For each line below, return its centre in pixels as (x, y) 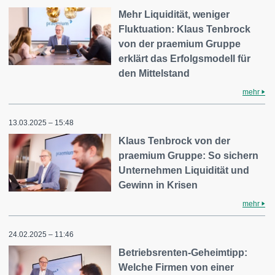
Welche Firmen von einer (176, 268)
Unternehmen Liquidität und (184, 171)
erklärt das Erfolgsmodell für (185, 59)
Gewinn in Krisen (158, 185)
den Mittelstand (154, 74)
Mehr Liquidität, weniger (174, 15)
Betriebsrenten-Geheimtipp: (183, 253)
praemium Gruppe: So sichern (189, 156)
